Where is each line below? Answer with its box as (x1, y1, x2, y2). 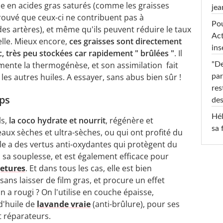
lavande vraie (37, 198, 91, 210)
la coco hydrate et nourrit (9, 114, 106, 126)
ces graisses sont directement (67, 35, 182, 47)
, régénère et (106, 114, 153, 126)
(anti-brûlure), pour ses (91, 198, 180, 210)
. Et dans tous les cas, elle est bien (25, 162, 152, 174)
